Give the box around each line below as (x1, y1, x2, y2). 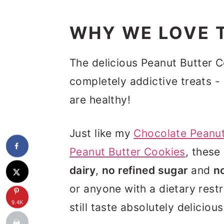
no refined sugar (101, 164, 188, 176)
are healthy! (69, 93, 131, 106)
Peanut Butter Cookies (69, 145, 185, 158)
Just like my (69, 127, 134, 139)
